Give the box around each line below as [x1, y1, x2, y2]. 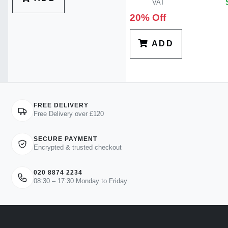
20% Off [130, 12, 166, 23]
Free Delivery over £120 [34, 110, 104, 118]
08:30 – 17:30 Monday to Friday [34, 178, 128, 185]
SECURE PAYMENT [34, 135, 97, 143]
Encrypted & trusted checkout [34, 144, 122, 152]
